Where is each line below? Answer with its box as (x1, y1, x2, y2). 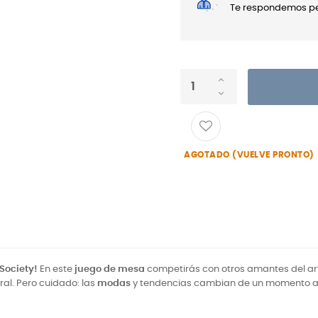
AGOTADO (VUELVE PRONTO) (184, 150, 314, 159)
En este (38, 265, 75, 274)
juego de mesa (75, 265, 145, 274)
